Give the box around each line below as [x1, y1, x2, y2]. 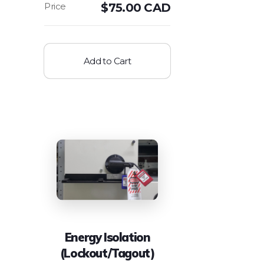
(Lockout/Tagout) [60, 245, 155, 260]
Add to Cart [83, 55, 131, 67]
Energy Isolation [64, 229, 150, 245]
